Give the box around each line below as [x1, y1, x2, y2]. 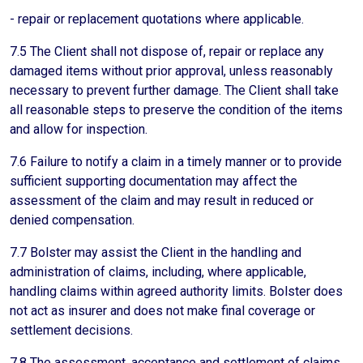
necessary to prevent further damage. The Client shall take [10, 83, 339, 98]
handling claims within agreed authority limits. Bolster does [10, 284, 343, 299]
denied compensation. [10, 212, 135, 228]
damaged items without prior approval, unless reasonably [10, 63, 333, 79]
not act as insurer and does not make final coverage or [10, 303, 315, 318]
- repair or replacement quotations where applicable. [10, 11, 304, 27]
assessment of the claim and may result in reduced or [10, 193, 314, 208]
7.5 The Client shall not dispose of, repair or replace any [10, 44, 324, 59]
